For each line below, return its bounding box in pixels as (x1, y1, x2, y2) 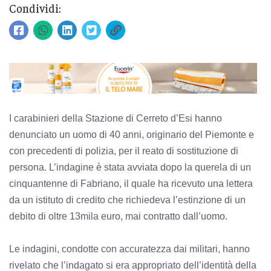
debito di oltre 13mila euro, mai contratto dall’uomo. (9, 211, 227, 222)
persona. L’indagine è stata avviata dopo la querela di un (9, 162, 251, 173)
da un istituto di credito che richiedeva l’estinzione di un (9, 195, 246, 206)
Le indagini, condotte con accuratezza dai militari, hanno (9, 244, 250, 255)
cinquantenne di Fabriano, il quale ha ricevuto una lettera (9, 178, 253, 189)
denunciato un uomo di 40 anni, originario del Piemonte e (9, 129, 254, 140)
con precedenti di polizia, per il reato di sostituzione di (9, 146, 238, 157)
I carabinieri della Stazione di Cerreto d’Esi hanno (9, 113, 222, 124)
